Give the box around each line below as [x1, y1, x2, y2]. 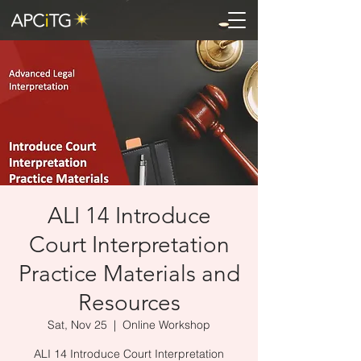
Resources [77, 289, 180, 316]
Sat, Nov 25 [48, 317, 107, 332]
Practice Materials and [18, 260, 240, 287]
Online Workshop [122, 317, 210, 332]
